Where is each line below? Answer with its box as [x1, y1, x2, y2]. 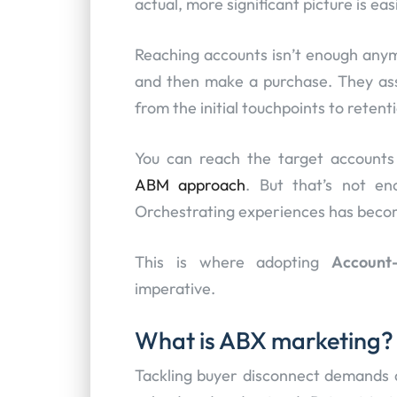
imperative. [135, 277, 215, 299]
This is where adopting [135, 251, 331, 272]
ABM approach [135, 174, 246, 195]
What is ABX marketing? [135, 324, 393, 355]
